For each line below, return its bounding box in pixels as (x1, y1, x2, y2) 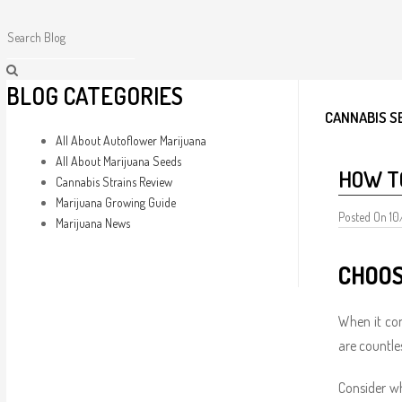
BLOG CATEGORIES (5, 81, 183, 110)
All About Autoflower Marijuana (55, 133, 206, 148)
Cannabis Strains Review (55, 174, 172, 189)
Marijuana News (55, 215, 130, 231)
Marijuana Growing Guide (55, 195, 176, 210)
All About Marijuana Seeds (55, 153, 181, 169)
